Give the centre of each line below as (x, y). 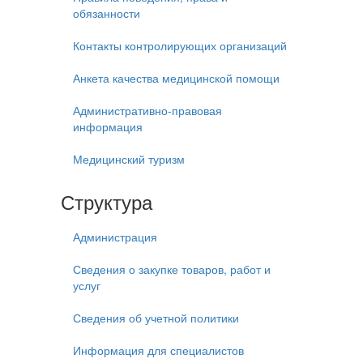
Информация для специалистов (158, 350)
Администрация (115, 237)
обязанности (107, 13)
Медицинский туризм (129, 159)
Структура (107, 201)
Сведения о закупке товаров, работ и (172, 269)
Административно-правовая (147, 110)
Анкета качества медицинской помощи (176, 78)
